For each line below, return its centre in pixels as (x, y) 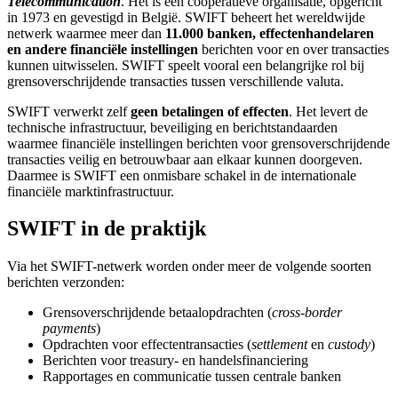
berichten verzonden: (66, 283)
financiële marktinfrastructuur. (91, 191)
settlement (279, 345)
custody (349, 345)
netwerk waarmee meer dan (86, 33)
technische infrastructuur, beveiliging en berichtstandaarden (172, 127)
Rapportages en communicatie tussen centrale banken (192, 377)
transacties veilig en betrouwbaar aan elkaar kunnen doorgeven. (185, 159)
